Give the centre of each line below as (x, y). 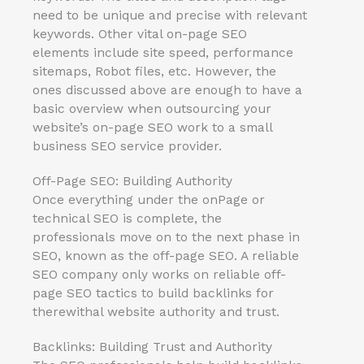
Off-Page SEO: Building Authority (132, 181)
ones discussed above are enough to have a (167, 90)
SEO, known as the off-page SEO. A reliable (166, 256)
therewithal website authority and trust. (156, 312)
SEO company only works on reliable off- (159, 274)
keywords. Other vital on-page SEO (140, 34)
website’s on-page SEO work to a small (152, 127)
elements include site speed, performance (163, 52)
